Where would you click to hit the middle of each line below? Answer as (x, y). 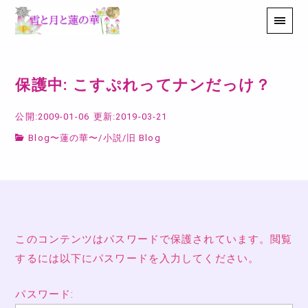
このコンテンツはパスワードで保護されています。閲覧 (154, 239)
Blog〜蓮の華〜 (64, 137)
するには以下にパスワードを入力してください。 (137, 258)
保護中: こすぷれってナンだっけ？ (143, 85)
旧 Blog (143, 137)
